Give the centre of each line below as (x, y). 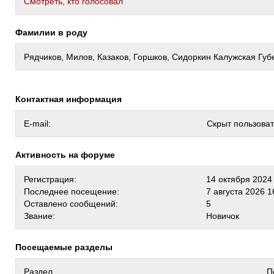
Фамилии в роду (55, 32)
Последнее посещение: (72, 191)
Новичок (223, 216)
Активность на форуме (68, 155)
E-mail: (37, 124)
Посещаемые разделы (67, 247)
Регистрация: (50, 179)
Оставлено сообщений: (71, 204)
